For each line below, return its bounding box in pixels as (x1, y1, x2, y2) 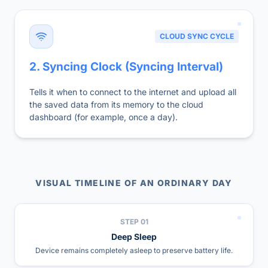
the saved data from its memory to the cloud (29, 99, 203, 109)
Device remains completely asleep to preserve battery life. (35, 246, 233, 255)
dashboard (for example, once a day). (29, 112, 178, 122)
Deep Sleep (111, 232, 157, 242)
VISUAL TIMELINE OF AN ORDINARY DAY (35, 178, 233, 188)
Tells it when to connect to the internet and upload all (29, 87, 236, 97)
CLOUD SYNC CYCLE (160, 32, 234, 41)
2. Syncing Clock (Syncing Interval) (29, 60, 223, 74)
